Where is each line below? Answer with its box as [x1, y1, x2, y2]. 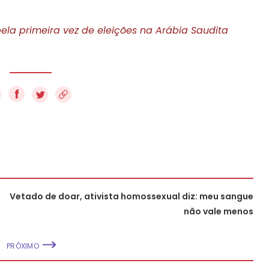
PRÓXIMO [6, 240, 40, 251]
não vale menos [184, 205, 253, 217]
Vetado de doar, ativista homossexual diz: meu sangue [10, 190, 253, 202]
